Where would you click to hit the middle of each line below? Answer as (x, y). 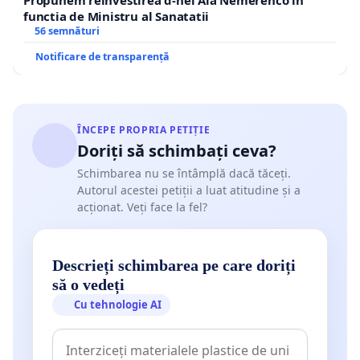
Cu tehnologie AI (118, 305)
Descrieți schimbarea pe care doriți (174, 266)
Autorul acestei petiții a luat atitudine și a (189, 190)
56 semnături (67, 31)
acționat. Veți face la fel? (142, 207)
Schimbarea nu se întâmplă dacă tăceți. (184, 173)
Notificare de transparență (102, 56)
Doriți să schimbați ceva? (177, 150)
